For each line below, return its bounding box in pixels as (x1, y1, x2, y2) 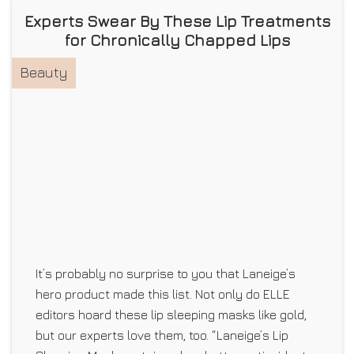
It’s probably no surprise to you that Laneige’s (36, 265, 296, 281)
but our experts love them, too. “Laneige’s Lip (36, 327, 288, 342)
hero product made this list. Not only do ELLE (36, 286, 290, 301)
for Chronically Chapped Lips (64, 30, 290, 49)
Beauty (20, 63, 68, 81)
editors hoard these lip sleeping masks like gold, (36, 307, 307, 322)
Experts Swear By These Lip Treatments (24, 11, 330, 30)
